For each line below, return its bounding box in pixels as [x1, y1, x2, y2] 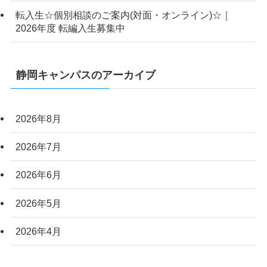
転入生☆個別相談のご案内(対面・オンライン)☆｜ [15, 9, 231, 20]
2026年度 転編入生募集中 [15, 22, 125, 33]
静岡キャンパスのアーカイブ [15, 69, 156, 82]
